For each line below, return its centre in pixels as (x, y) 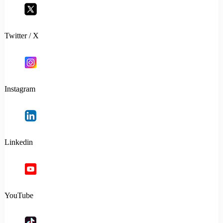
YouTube (19, 196)
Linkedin (19, 142)
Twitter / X (22, 36)
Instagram (20, 89)
